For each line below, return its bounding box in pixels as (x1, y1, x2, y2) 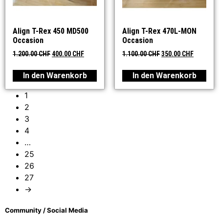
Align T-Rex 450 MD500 (13, 26, 88, 36)
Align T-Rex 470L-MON (122, 26, 197, 36)
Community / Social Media (5, 206, 88, 215)
